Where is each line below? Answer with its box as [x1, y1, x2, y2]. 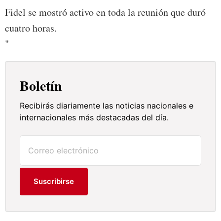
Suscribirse [34, 177, 74, 186]
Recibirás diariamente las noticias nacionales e [20, 101, 194, 111]
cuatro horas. [5, 21, 57, 35]
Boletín [20, 75, 63, 96]
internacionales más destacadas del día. [20, 112, 169, 123]
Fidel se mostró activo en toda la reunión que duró [5, 5, 206, 19]
